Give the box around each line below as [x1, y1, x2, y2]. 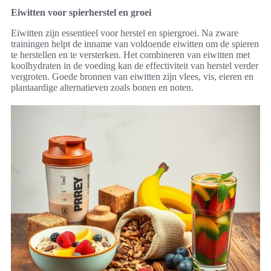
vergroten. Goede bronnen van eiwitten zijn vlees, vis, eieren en [11, 71, 253, 82]
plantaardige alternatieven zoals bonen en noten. [11, 82, 194, 93]
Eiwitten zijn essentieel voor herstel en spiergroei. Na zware [11, 28, 238, 39]
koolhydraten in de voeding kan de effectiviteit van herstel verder [11, 60, 258, 71]
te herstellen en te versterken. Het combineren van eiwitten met [11, 50, 250, 60]
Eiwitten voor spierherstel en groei [11, 7, 151, 18]
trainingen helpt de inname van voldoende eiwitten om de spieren [11, 39, 259, 50]
